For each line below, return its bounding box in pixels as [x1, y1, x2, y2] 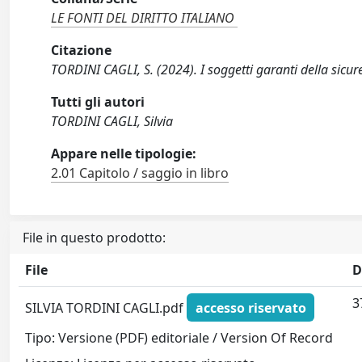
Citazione [51, 41, 112, 59]
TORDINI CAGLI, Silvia [51, 112, 174, 130]
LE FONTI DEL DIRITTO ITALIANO [51, 9, 235, 27]
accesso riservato [195, 298, 306, 317]
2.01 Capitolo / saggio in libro [51, 164, 229, 182]
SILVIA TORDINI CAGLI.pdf [25, 298, 187, 317]
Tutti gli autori [51, 93, 145, 111]
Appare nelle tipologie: [51, 145, 197, 162]
